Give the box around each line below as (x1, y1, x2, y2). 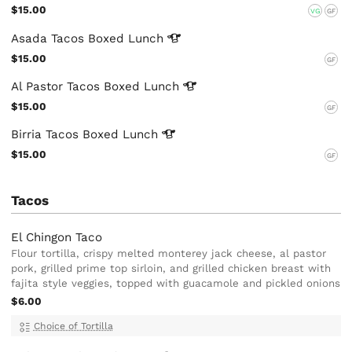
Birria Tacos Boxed (11, 126, 123, 141)
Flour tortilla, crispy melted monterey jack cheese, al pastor (11, 247, 327, 259)
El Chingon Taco (11, 229, 103, 244)
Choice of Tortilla (33, 320, 113, 332)
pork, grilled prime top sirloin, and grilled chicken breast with (11, 262, 332, 274)
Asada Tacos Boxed (11, 31, 129, 46)
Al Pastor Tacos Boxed (11, 79, 145, 93)
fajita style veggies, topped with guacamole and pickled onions (11, 277, 341, 289)
